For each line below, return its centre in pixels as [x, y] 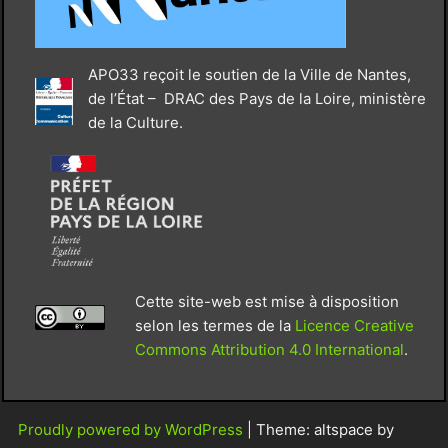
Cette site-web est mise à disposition [266, 301]
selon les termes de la [214, 325]
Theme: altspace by [325, 429]
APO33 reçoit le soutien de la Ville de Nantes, [249, 74]
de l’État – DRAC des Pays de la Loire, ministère [256, 98]
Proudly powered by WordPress [132, 429]
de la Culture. [135, 122]
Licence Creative [354, 325]
